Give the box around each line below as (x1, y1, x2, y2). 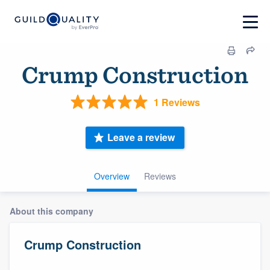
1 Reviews (153, 95, 200, 109)
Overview (94, 169, 130, 182)
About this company (10, 204, 93, 217)
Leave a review (107, 130, 175, 145)
